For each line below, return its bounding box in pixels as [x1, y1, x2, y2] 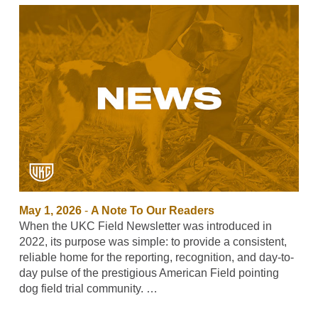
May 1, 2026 [18, 204, 82, 217]
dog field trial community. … [18, 283, 158, 295]
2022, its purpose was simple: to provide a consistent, [18, 236, 287, 248]
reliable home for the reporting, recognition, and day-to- [18, 251, 294, 264]
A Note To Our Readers [90, 204, 214, 217]
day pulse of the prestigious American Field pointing [18, 267, 279, 280]
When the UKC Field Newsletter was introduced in [18, 220, 272, 233]
